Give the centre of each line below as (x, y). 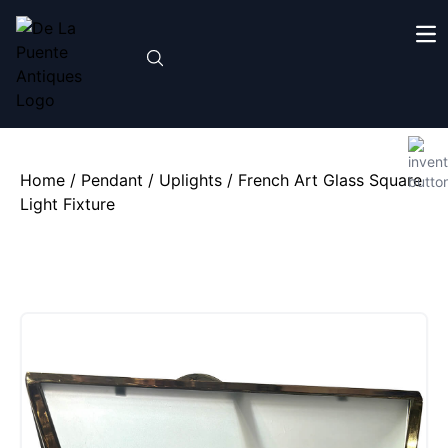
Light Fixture (67, 204)
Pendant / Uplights (151, 180)
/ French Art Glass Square (322, 180)
